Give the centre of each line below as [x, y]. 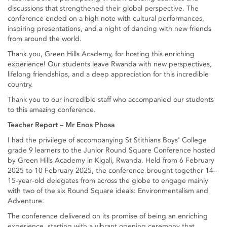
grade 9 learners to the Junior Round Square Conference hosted [111, 150]
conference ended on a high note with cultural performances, [106, 18]
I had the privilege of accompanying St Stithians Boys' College [107, 140]
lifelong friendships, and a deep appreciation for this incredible [108, 74]
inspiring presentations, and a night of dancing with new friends [109, 29]
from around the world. [45, 39]
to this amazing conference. [52, 110]
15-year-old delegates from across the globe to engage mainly [108, 181]
